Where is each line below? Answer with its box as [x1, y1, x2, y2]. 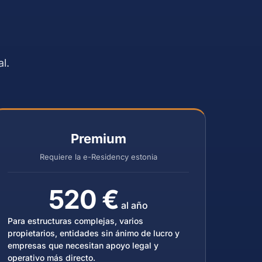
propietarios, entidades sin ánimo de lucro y [8, 228, 180, 238]
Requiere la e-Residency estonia [39, 152, 157, 161]
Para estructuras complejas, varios [8, 216, 143, 226]
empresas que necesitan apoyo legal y [8, 240, 158, 250]
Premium [70, 131, 126, 146]
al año [118, 199, 148, 211]
